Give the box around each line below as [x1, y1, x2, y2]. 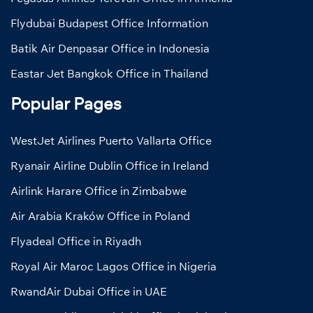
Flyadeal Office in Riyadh [10, 233, 141, 248]
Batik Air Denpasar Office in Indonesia [10, 41, 210, 55]
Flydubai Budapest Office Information [10, 15, 208, 30]
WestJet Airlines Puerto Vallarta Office [10, 133, 212, 147]
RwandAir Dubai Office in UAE [10, 284, 167, 298]
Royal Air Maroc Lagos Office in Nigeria [10, 259, 217, 273]
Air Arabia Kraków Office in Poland [10, 208, 190, 223]
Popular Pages [10, 92, 122, 114]
